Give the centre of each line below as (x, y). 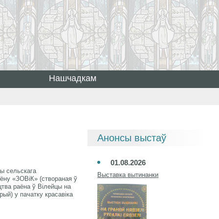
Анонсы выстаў (132, 138)
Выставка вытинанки (128, 175)
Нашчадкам (72, 78)
